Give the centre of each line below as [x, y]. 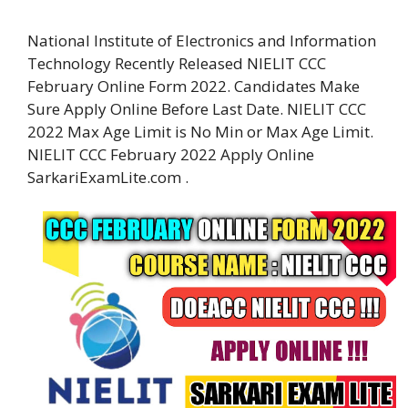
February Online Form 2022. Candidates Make [194, 86]
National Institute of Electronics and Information [202, 40]
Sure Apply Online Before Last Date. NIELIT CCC [197, 108]
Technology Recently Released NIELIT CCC [177, 63]
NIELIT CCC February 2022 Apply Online [171, 154]
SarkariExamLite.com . [108, 177]
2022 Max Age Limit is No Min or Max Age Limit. [200, 131]
